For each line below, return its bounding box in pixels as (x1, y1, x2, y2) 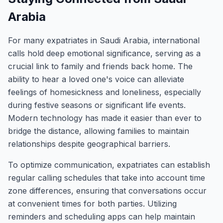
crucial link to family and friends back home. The (8, 61, 193, 71)
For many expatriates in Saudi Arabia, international (8, 35, 200, 45)
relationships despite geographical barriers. (8, 139, 170, 149)
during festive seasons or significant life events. (8, 100, 186, 110)
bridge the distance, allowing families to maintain (8, 126, 189, 136)
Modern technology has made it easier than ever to (8, 113, 202, 123)
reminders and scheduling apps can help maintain (8, 212, 195, 222)
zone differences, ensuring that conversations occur (8, 186, 207, 196)
